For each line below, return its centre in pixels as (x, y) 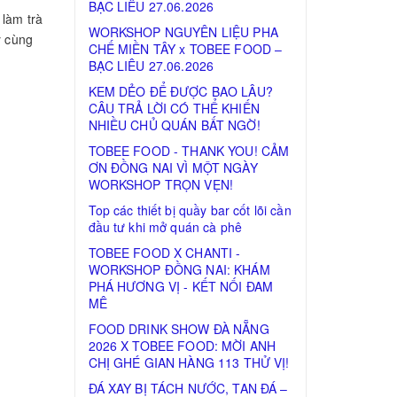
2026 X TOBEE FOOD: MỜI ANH (182, 345)
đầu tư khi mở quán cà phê (165, 226)
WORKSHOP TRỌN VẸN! (161, 184)
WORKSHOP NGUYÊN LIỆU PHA (183, 31)
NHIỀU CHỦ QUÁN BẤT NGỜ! (174, 125)
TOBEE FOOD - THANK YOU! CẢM (189, 150)
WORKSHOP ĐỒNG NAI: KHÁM (179, 269)
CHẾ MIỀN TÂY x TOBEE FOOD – (185, 48)
